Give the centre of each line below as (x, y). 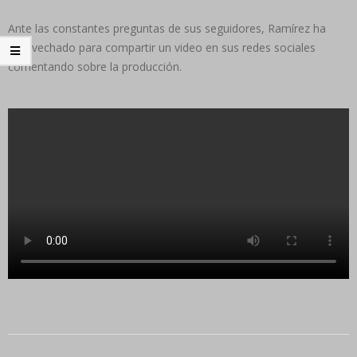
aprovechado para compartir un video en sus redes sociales (162, 47)
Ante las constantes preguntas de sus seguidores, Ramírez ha (167, 28)
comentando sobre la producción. (95, 66)
